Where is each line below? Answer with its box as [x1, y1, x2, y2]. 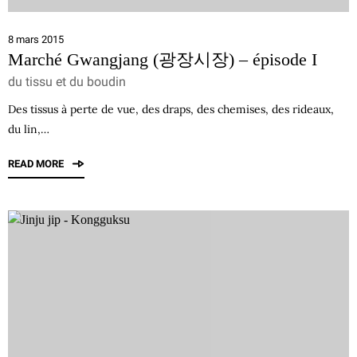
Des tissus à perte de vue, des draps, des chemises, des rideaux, [8, 102, 334, 116]
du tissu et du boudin [8, 74, 126, 89]
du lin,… [8, 122, 49, 136]
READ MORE [8, 158, 66, 170]
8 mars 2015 [8, 33, 64, 45]
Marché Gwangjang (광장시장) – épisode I [8, 49, 317, 69]
